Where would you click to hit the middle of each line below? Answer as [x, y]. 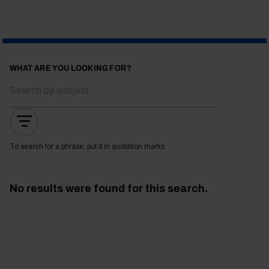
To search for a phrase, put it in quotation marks [87, 146]
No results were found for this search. [109, 188]
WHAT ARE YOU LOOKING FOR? [71, 68]
